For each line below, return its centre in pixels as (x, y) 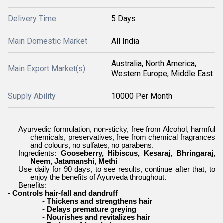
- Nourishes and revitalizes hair (97, 217)
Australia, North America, (154, 63)
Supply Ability (32, 96)
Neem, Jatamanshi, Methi (74, 161)
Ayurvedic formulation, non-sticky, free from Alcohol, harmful (117, 129)
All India (125, 41)
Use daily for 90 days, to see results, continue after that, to (117, 169)
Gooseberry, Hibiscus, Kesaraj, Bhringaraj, (138, 153)
